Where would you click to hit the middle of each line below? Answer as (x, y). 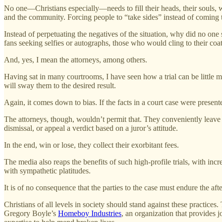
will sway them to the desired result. (60, 85)
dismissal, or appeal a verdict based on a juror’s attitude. (91, 128)
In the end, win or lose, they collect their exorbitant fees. (91, 145)
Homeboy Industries (90, 213)
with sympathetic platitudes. (47, 170)
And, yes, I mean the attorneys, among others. (76, 59)
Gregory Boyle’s (31, 213)
